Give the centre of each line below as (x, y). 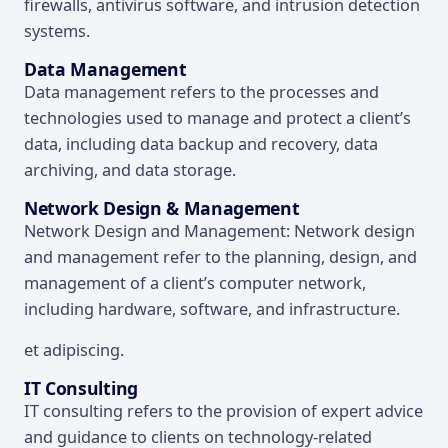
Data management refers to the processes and (201, 92)
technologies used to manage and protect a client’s (217, 118)
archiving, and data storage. (130, 170)
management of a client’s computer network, (195, 283)
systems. (57, 31)
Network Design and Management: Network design (219, 231)
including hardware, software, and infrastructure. (212, 309)
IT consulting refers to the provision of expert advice (223, 411)
